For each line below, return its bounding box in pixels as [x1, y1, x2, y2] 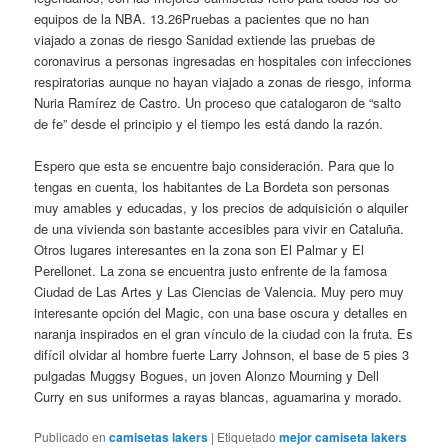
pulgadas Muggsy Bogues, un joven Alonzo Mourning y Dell [34, 366, 380, 386]
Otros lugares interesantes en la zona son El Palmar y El [34, 240, 365, 260]
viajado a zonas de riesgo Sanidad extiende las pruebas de [34, 29, 376, 49]
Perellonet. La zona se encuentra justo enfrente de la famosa [34, 261, 388, 281]
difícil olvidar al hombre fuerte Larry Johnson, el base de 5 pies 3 [34, 345, 410, 365]
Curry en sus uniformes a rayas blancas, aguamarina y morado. [34, 387, 403, 407]
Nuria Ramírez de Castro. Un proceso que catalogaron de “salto [34, 92, 402, 112]
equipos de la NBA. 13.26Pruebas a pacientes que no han [34, 8, 370, 28]
